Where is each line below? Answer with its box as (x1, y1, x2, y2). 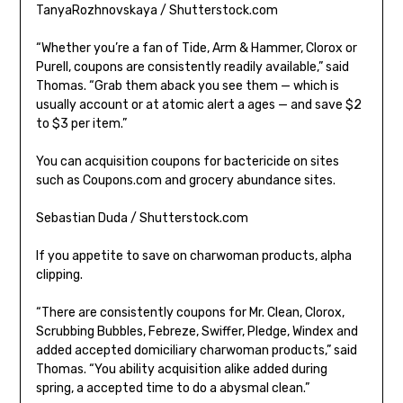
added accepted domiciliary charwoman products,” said (35, 343, 357, 359)
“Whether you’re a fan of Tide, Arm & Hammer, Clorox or (35, 40, 357, 57)
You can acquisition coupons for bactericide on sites (35, 154, 339, 170)
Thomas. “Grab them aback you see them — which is (35, 78, 339, 94)
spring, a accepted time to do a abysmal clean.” (35, 381, 309, 397)
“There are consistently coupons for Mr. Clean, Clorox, (35, 305, 345, 321)
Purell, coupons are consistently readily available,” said (35, 59, 349, 76)
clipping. (35, 267, 83, 283)
